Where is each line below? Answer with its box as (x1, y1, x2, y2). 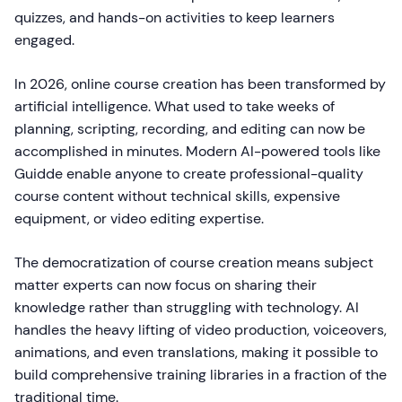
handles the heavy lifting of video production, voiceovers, (14, 320, 387, 339)
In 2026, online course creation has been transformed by (14, 74, 386, 93)
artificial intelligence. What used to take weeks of (14, 97, 335, 116)
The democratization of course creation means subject (14, 253, 373, 272)
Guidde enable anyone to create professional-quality (14, 164, 363, 183)
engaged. (14, 31, 74, 49)
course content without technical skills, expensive (14, 187, 340, 205)
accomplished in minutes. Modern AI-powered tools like (14, 142, 380, 161)
